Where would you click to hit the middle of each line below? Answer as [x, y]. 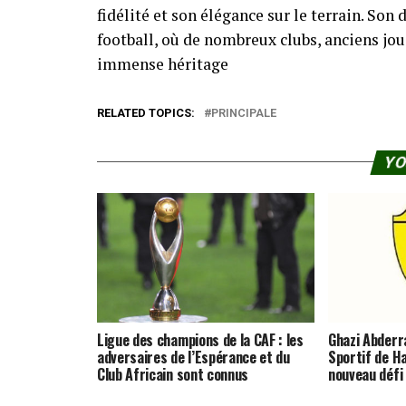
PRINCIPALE [244, 112]
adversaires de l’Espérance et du [193, 358]
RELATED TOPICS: [146, 112]
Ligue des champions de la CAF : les [200, 340]
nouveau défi [366, 375]
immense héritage [163, 63]
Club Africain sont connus [173, 375]
